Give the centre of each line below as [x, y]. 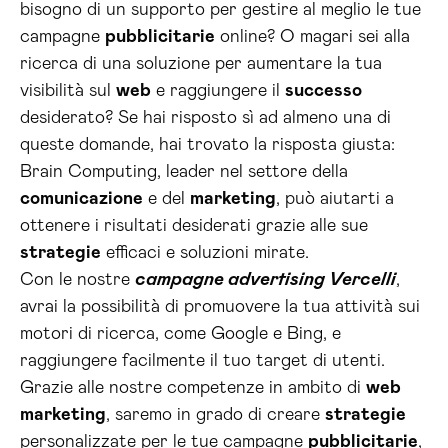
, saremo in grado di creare [215, 415]
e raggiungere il [218, 91]
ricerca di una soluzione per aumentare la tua [201, 64]
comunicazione [81, 199]
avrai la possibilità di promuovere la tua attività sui [220, 307]
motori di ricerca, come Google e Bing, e [180, 334]
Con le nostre [77, 280]
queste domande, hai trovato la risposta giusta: [207, 145]
